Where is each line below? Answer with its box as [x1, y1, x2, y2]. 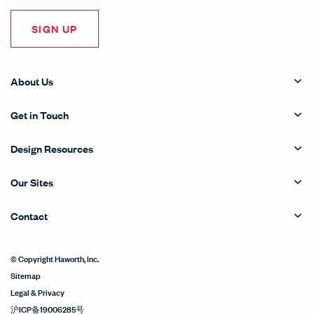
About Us [11, 73, 53, 88]
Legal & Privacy [11, 284, 64, 299]
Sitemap [11, 267, 41, 282]
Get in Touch [11, 107, 69, 122]
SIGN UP [32, 20, 78, 36]
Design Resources [11, 140, 93, 156]
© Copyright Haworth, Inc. [11, 250, 99, 265]
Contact [11, 207, 48, 223]
